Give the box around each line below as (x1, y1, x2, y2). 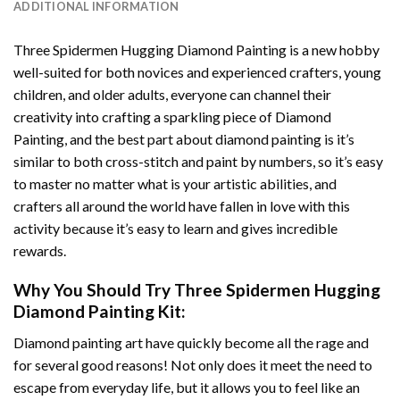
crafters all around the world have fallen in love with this (13, 196, 350, 214)
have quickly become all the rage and (143, 334, 369, 352)
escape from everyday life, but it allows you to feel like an (13, 379, 360, 396)
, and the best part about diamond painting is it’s (64, 129, 354, 147)
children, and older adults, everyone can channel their (13, 85, 331, 103)
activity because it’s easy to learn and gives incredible (13, 219, 337, 237)
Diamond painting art (13, 334, 143, 352)
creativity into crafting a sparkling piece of (13, 107, 275, 125)
